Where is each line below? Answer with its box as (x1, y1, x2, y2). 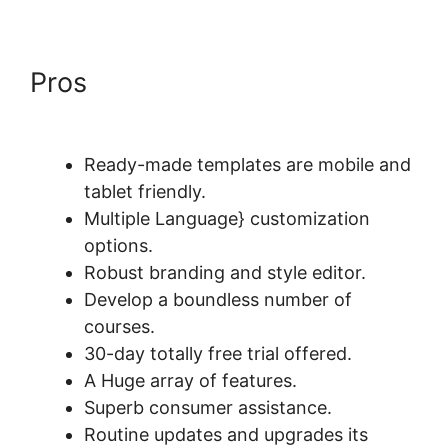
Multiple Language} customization (84, 208, 370, 230)
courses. (84, 316, 155, 338)
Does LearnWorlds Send (95, 66, 401, 100)
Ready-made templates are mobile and (84, 154, 411, 176)
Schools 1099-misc (30, 98, 272, 132)
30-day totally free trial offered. (84, 343, 352, 365)
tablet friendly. (84, 181, 206, 203)
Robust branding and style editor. (84, 262, 366, 284)
